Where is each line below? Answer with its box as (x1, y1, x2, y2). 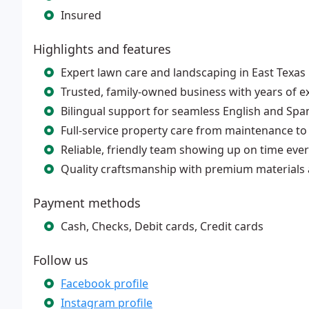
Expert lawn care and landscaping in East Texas (61, 65, 306, 80)
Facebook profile (61, 276, 148, 291)
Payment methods (33, 195, 141, 211)
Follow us (33, 252, 88, 268)
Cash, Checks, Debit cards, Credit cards (61, 219, 263, 234)
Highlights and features (33, 41, 171, 57)
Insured (61, 8, 101, 23)
